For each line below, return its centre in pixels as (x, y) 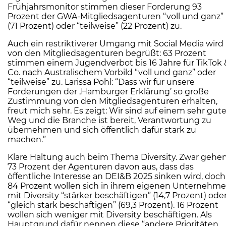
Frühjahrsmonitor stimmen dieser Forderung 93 (105, 7)
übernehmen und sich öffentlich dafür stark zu (102, 130)
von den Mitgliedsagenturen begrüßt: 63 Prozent (107, 53)
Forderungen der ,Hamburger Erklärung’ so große (108, 92)
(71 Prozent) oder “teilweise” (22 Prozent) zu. (95, 26)
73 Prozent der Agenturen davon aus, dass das (101, 167)
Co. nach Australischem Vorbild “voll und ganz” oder (112, 73)
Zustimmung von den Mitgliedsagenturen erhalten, (112, 101)
